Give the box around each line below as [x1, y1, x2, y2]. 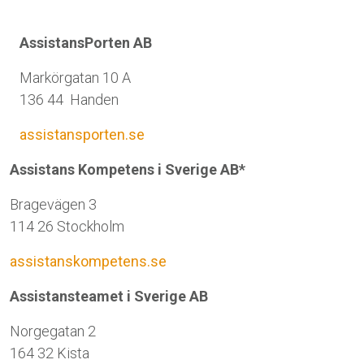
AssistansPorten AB [19, 34, 152, 51]
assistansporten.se [19, 126, 145, 143]
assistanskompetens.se [10, 253, 167, 270]
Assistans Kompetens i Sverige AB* [10, 161, 245, 178]
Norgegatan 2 [10, 323, 96, 340]
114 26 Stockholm [10, 218, 124, 235]
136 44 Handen [19, 91, 119, 108]
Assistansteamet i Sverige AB [10, 288, 208, 305]
